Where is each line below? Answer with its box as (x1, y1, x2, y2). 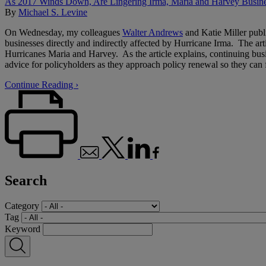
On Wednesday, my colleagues (5, 27, 122, 37)
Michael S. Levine (18, 7, 87, 17)
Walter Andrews (122, 27, 183, 37)
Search (5, 172, 47, 188)
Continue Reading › (5, 79, 78, 90)
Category (5, 200, 39, 211)
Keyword (5, 223, 40, 234)
